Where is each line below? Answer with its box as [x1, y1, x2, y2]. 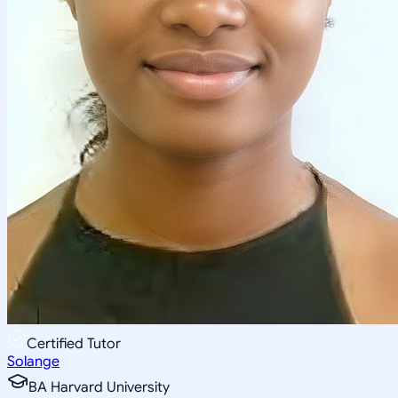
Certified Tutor [27, 334, 121, 353]
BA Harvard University [28, 378, 170, 396]
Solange [7, 352, 60, 370]
